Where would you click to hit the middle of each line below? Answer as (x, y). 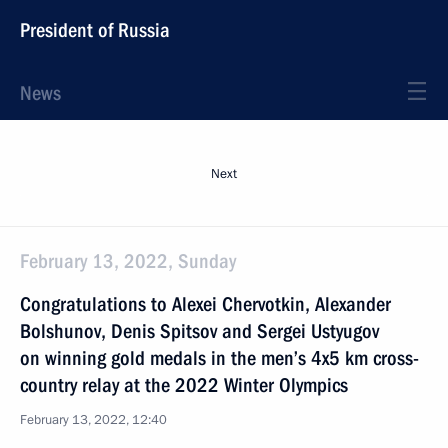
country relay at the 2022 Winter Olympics (184, 385)
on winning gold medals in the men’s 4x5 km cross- (219, 358)
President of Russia (95, 30)
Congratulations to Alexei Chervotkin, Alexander (205, 304)
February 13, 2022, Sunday (128, 261)
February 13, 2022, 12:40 (93, 420)
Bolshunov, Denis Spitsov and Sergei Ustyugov (199, 331)
